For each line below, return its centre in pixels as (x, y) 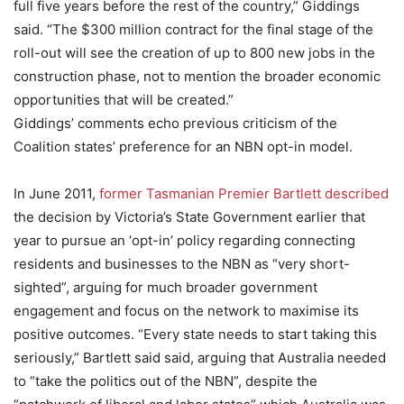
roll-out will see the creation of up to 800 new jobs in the (194, 53)
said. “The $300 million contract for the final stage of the (193, 29)
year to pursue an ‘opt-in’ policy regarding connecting (184, 240)
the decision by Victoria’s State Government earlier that (189, 217)
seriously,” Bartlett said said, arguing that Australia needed (200, 358)
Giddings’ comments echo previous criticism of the (175, 123)
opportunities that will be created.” (124, 100)
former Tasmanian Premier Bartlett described (244, 193)
